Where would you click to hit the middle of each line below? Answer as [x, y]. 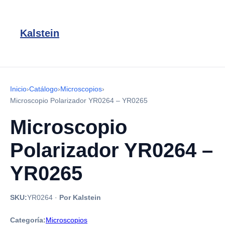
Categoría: [28, 220]
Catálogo [43, 89]
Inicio [18, 89]
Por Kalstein [80, 197]
